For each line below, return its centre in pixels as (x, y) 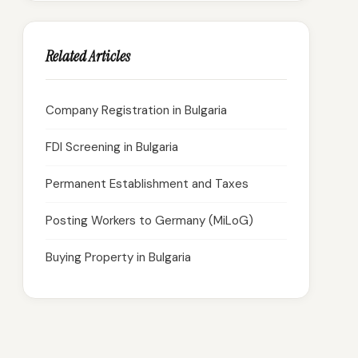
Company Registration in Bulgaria (136, 110)
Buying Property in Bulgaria (118, 257)
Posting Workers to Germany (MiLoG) (149, 221)
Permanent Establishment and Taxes (147, 184)
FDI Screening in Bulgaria (112, 147)
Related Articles (88, 56)
